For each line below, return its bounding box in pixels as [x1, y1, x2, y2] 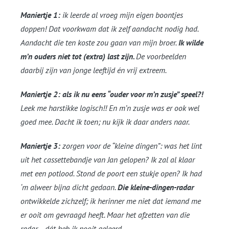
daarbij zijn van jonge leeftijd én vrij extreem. [20, 65, 167, 76]
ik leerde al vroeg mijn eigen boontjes [60, 10, 183, 20]
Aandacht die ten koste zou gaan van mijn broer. [20, 37, 178, 48]
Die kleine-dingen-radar [118, 182, 194, 193]
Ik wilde [178, 37, 203, 48]
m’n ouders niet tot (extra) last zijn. [20, 51, 136, 62]
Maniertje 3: [20, 141, 60, 151]
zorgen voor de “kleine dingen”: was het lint [60, 141, 202, 151]
